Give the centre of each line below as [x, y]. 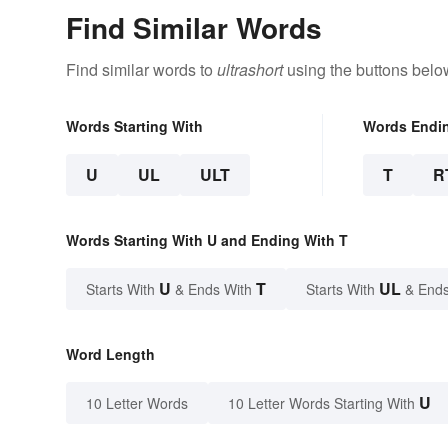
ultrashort [250, 69]
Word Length [110, 353]
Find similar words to [141, 69]
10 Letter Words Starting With [321, 402]
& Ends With [213, 288]
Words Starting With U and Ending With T [207, 239]
